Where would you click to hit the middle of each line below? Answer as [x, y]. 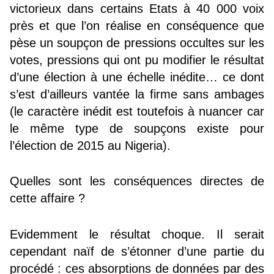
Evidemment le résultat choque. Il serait [137, 234]
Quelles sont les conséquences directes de [137, 181]
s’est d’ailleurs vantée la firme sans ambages [137, 94]
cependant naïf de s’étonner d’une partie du [137, 251]
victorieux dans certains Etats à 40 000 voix [137, 8]
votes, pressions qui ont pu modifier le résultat [137, 60]
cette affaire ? [47, 198]
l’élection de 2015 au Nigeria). [90, 145]
